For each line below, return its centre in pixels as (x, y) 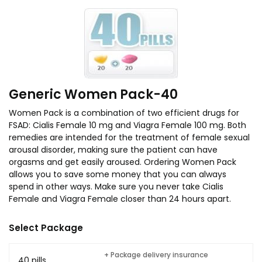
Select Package (46, 228)
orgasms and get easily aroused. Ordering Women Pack (123, 162)
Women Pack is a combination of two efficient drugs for (124, 113)
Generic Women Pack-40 (93, 94)
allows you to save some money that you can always (118, 174)
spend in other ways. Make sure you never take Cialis (116, 187)
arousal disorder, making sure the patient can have (113, 150)
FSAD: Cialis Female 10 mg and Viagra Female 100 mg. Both (127, 125)
